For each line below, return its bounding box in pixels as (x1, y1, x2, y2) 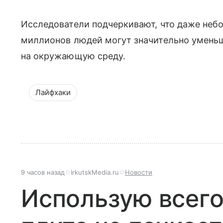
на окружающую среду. (21, 51, 126, 62)
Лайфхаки (35, 88, 71, 98)
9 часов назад (21, 168, 65, 177)
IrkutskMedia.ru (71, 168, 119, 177)
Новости (125, 168, 152, 177)
